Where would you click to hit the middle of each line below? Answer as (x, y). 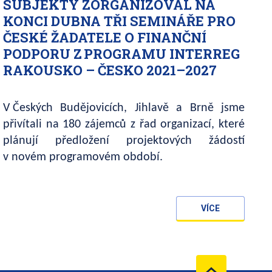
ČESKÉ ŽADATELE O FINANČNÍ (105, 37)
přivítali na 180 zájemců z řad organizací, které (124, 124)
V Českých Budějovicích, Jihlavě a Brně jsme (124, 108)
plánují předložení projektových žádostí (124, 141)
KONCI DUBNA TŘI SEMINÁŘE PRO (119, 21)
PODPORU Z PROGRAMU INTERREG (121, 53)
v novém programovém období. (83, 157)
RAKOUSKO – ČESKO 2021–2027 (110, 70)
